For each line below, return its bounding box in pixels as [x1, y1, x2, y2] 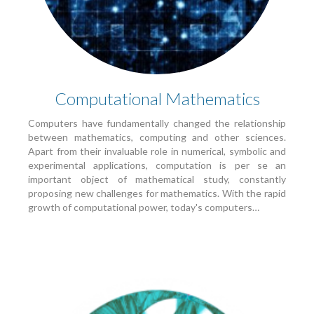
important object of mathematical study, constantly [28, 173, 286, 186]
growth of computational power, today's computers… [28, 201, 259, 214]
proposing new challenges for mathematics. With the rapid [28, 187, 286, 200]
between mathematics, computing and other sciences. [28, 131, 286, 144]
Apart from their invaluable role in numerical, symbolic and [28, 145, 286, 158]
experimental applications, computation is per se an [28, 159, 286, 172]
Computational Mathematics [54, 88, 260, 109]
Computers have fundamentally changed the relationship [28, 117, 286, 130]
